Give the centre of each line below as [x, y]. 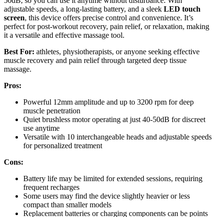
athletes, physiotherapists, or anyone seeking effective [117, 52]
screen [14, 18]
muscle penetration [52, 111]
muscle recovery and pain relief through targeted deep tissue [95, 61]
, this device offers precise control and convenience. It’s [109, 18]
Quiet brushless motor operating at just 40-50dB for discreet [114, 120]
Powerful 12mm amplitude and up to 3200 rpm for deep [108, 102]
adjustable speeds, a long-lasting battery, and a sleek [84, 9]
